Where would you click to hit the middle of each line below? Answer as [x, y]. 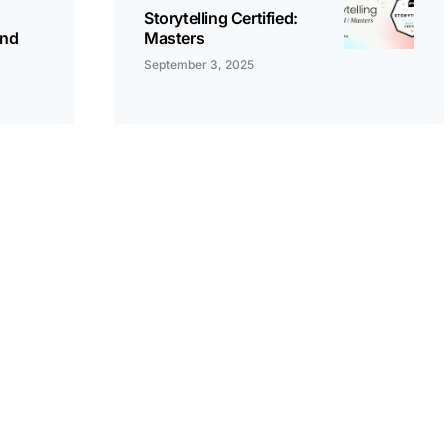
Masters [174, 38]
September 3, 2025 [199, 64]
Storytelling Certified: [221, 18]
